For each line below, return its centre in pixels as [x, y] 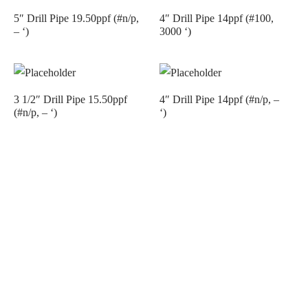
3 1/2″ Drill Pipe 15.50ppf [70, 99]
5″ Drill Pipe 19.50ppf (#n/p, [76, 18]
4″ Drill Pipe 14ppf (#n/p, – [219, 99]
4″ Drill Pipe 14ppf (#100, [216, 18]
